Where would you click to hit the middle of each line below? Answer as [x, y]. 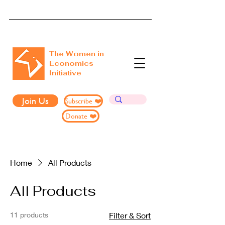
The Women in [77, 54]
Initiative [66, 73]
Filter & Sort [130, 215]
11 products [29, 215]
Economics [71, 63]
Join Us [35, 101]
